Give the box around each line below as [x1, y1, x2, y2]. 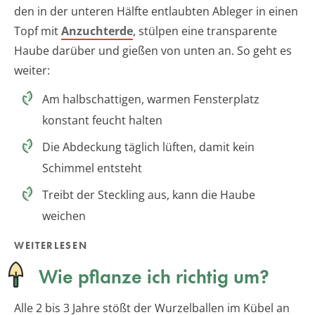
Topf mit [14, 22, 61, 39]
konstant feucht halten [42, 112, 162, 128]
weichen [42, 207, 86, 224]
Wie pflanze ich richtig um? [39, 264, 269, 289]
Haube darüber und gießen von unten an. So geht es [14, 42, 292, 58]
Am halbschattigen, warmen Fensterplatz [42, 91, 259, 107]
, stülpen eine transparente [133, 22, 277, 39]
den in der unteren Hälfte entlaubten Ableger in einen [14, 3, 298, 19]
